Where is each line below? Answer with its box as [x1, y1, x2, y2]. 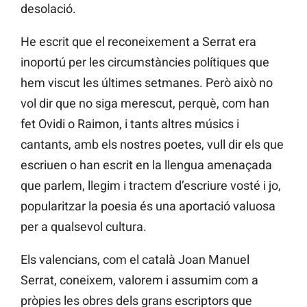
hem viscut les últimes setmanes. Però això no [21, 75, 273, 90]
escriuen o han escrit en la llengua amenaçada [21, 158, 272, 173]
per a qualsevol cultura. [21, 219, 147, 234]
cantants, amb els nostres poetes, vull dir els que [21, 137, 284, 152]
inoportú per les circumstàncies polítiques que [21, 55, 269, 70]
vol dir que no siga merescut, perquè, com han [21, 96, 269, 111]
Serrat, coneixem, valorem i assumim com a [21, 273, 258, 288]
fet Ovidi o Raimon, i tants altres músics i [21, 116, 239, 132]
